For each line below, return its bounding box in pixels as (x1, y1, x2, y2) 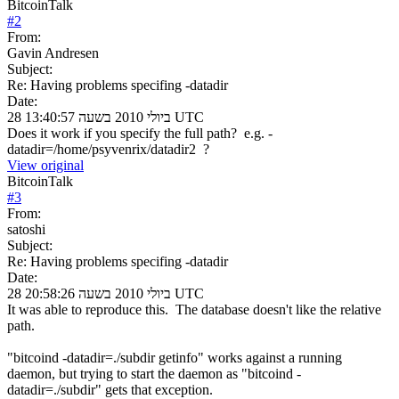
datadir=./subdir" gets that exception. (7, 381, 213, 397)
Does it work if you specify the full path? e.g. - (7, 125, 273, 141)
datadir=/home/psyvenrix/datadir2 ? (7, 141, 209, 157)
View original (7, 157, 84, 173)
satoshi (7, 221, 45, 237)
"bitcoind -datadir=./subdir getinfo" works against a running (7, 349, 342, 365)
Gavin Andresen (7, 45, 99, 61)
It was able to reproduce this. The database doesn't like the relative (7, 301, 381, 317)
